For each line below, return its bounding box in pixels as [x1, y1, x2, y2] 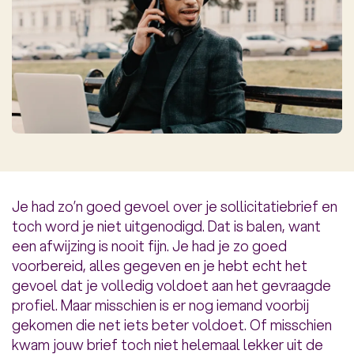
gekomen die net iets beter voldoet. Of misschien [12, 314, 332, 336]
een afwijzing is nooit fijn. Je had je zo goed [12, 235, 287, 257]
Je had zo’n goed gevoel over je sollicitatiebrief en [12, 196, 337, 217]
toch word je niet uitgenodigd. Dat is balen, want [12, 216, 321, 237]
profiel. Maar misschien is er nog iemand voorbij [12, 295, 309, 316]
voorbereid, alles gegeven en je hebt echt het [12, 255, 307, 277]
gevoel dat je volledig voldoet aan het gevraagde [12, 275, 331, 296]
